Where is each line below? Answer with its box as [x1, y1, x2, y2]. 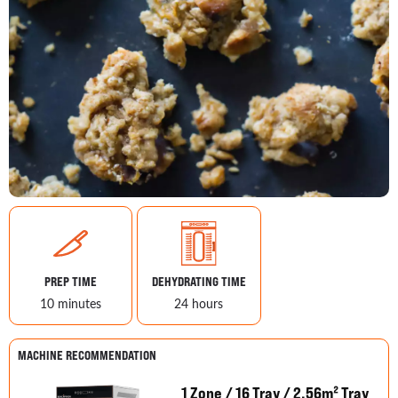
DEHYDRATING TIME [151, 274, 246, 289]
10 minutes [40, 295, 102, 312]
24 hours [174, 295, 224, 312]
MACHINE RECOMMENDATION [18, 347, 156, 362]
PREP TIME [44, 274, 98, 289]
